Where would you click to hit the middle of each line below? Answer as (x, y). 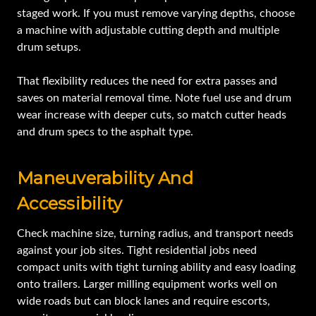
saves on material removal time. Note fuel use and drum (154, 98)
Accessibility (70, 204)
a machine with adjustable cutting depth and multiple (148, 31)
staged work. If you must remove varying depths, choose (156, 14)
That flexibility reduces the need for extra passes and (147, 81)
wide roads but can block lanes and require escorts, (144, 302)
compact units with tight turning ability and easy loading (156, 268)
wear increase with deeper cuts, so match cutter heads (152, 115)
